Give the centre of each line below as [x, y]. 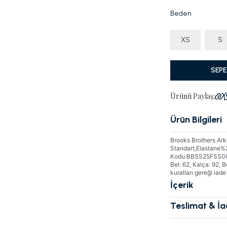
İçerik [182, 185]
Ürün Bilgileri [196, 120]
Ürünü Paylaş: [193, 96]
